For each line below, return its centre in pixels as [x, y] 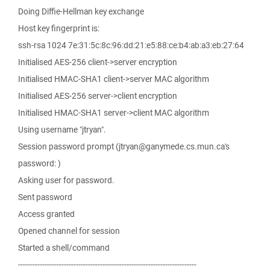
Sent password [45, 197]
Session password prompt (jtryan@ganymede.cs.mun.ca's [124, 146]
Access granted [46, 214]
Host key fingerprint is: [59, 28]
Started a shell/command [64, 248]
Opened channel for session [69, 231]
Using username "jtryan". [62, 130]
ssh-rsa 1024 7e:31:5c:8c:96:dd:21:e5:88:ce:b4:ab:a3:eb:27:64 [131, 45]
